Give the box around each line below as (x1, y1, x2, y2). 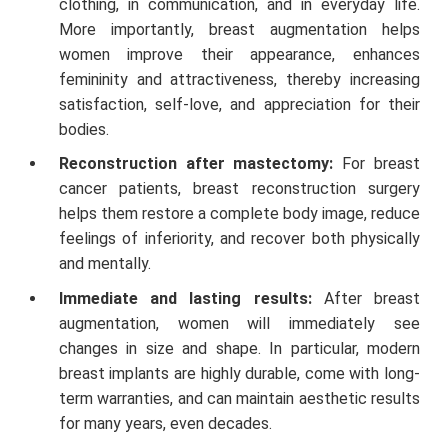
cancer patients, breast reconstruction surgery (58, 179, 420, 199)
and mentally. (58, 254, 155, 274)
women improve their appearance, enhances (58, 44, 420, 64)
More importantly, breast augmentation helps (58, 19, 420, 39)
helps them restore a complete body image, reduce (58, 204, 420, 224)
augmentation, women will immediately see (58, 314, 420, 334)
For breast (342, 154, 421, 174)
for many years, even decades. (58, 414, 280, 434)
